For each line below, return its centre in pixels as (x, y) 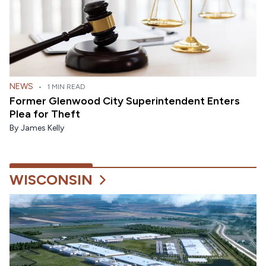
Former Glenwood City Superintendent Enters (125, 101)
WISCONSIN (51, 180)
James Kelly (42, 128)
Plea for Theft (45, 114)
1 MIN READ (66, 87)
